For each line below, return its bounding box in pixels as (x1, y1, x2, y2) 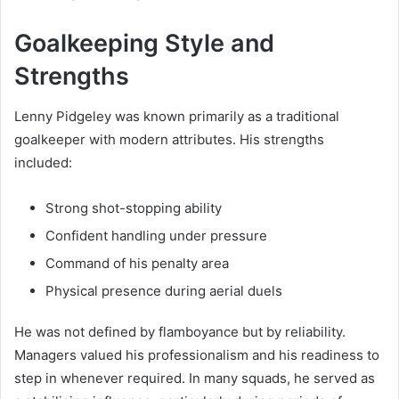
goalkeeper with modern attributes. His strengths (14, 130, 324, 148)
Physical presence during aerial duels (45, 281, 282, 299)
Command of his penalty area (45, 254, 229, 272)
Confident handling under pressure (45, 226, 267, 244)
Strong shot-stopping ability (45, 199, 222, 216)
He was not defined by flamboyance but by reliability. (14, 322, 346, 340)
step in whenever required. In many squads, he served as (14, 369, 375, 387)
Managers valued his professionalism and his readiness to (14, 346, 379, 363)
